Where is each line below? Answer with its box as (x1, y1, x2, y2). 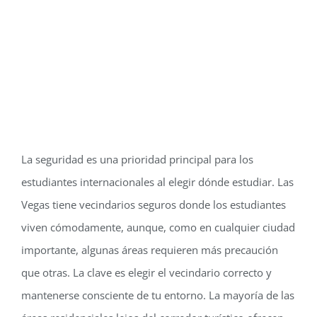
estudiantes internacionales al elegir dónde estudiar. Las (21, 174, 294, 189)
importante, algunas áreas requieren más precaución (21, 242, 278, 257)
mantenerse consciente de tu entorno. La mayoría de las (21, 287, 294, 302)
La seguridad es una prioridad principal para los (21, 151, 253, 166)
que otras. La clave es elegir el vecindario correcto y (21, 265, 272, 279)
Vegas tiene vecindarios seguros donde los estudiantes (21, 197, 286, 212)
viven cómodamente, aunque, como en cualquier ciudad (21, 219, 295, 234)
